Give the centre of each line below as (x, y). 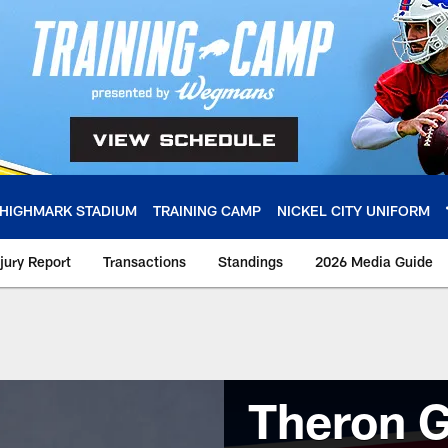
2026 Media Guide (374, 261)
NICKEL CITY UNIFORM (353, 210)
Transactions (144, 261)
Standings (250, 261)
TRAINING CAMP (207, 210)
